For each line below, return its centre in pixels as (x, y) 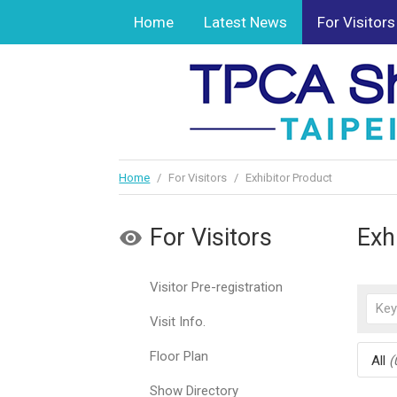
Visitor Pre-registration (217, 287)
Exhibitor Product (288, 178)
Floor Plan (179, 356)
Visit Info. (178, 322)
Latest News (246, 22)
